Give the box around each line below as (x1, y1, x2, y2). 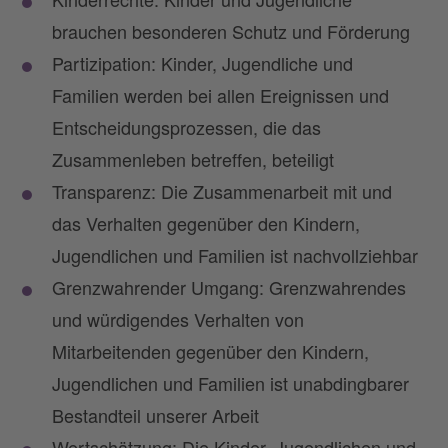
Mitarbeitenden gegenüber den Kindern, (52, 337, 369, 364)
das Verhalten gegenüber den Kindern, (52, 209, 360, 236)
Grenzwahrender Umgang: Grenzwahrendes (52, 273, 406, 300)
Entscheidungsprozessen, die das (52, 113, 321, 140)
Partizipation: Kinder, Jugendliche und (52, 49, 353, 76)
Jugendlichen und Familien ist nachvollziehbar (52, 241, 418, 268)
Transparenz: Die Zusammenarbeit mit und (52, 177, 392, 204)
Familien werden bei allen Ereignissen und (52, 81, 389, 108)
